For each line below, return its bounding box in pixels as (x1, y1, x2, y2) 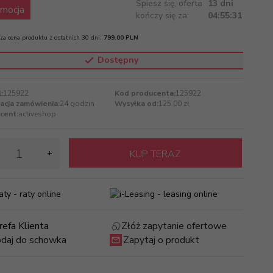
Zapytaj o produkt (123, 233, 199, 247)
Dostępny (97, 54, 138, 66)
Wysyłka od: (115, 99, 158, 108)
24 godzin (60, 99, 94, 108)
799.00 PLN (104, 34, 138, 42)
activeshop (18, 109, 56, 119)
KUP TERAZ (129, 147, 181, 161)
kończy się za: (135, 10, 189, 21)
